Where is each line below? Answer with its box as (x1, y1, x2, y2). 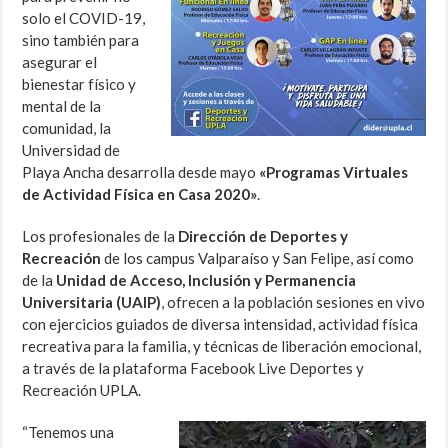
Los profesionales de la (22, 227, 179, 246)
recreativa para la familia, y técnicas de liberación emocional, (22, 337, 422, 356)
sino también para (22, 31, 140, 50)
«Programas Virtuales (259, 163, 409, 182)
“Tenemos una (22, 423, 115, 442)
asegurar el (22, 53, 98, 72)
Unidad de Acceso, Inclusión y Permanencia (56, 271, 357, 290)
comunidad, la (22, 119, 112, 138)
